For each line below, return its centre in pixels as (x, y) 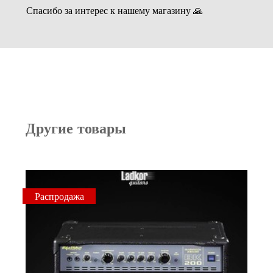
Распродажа (59, 196)
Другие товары (76, 127)
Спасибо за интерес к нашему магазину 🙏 (114, 10)
